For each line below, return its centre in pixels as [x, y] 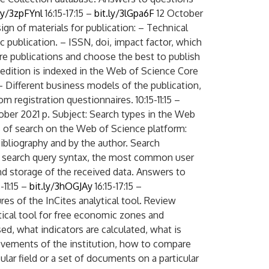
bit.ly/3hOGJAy [62, 186]
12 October [179, 13]
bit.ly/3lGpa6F [124, 13]
